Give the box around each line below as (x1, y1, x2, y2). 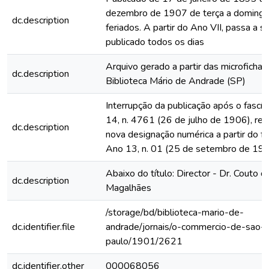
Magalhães (106, 181, 151, 195)
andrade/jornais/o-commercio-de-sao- (106, 220, 265, 234)
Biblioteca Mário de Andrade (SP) (106, 74, 246, 88)
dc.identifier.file (12, 220, 75, 234)
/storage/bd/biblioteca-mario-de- (106, 206, 244, 219)
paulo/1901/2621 (106, 235, 183, 248)
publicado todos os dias (106, 35, 204, 49)
